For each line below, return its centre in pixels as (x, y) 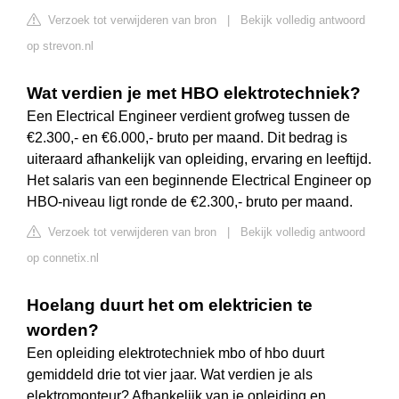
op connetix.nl (63, 258)
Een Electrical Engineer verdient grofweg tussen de (188, 117)
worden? (63, 330)
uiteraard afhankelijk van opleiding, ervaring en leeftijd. (199, 159)
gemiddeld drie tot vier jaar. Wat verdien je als (170, 375)
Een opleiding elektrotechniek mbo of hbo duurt (175, 354)
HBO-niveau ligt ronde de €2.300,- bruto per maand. (190, 202)
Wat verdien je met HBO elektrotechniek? (194, 94)
